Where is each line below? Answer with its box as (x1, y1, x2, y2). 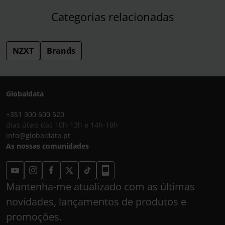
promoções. (6, 210, 62, 224)
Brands (47, 45, 75, 57)
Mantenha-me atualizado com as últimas (6, 180, 195, 194)
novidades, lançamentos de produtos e (6, 195, 186, 209)
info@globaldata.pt (6, 131, 70, 141)
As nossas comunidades (6, 141, 89, 151)
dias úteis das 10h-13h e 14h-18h (6, 120, 118, 130)
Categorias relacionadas (51, 9, 174, 25)
